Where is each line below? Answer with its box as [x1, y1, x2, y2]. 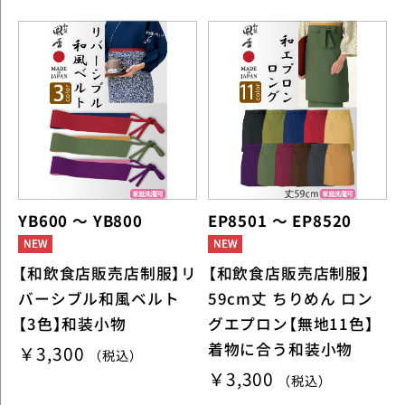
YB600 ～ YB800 [18, 210, 143, 232]
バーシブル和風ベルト [18, 287, 180, 309]
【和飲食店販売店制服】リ [18, 262, 198, 284]
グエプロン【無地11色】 [207, 313, 374, 334]
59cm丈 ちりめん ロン [207, 287, 373, 309]
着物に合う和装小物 [207, 338, 353, 360]
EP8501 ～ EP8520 [207, 210, 353, 232]
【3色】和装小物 [18, 313, 127, 334]
